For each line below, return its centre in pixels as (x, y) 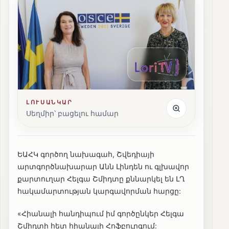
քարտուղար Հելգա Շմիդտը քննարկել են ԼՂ (101, 179)
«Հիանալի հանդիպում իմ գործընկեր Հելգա (101, 214)
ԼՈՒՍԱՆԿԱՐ (50, 102)
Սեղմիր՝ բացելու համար (72, 113)
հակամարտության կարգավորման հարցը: (99, 191)
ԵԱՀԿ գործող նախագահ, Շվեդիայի (86, 154)
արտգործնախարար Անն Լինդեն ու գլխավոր (103, 167)
